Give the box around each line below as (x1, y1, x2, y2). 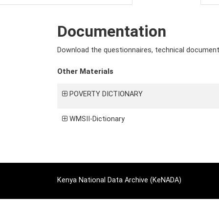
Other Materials (57, 67, 113, 76)
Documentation (57, 22, 166, 41)
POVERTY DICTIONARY (69, 90, 143, 98)
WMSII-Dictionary (69, 115, 125, 123)
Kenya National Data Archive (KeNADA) (57, 176, 181, 184)
